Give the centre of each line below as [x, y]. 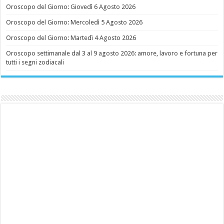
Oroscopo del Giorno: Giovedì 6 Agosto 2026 [71, 7]
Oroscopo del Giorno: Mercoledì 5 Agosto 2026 [74, 22]
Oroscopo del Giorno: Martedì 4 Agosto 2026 [71, 38]
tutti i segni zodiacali [35, 62]
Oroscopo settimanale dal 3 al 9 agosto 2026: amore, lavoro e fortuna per [112, 53]
